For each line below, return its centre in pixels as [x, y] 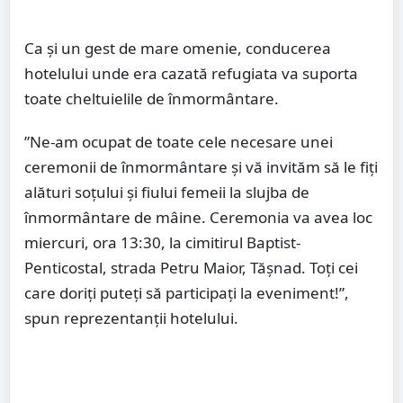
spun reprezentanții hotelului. [131, 318]
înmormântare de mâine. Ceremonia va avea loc [198, 218]
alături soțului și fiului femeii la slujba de [167, 193]
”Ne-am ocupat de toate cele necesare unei [179, 142]
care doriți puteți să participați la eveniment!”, [187, 293]
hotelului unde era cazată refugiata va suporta [191, 74]
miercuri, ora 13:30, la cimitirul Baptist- [162, 243]
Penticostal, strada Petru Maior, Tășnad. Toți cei [191, 268]
